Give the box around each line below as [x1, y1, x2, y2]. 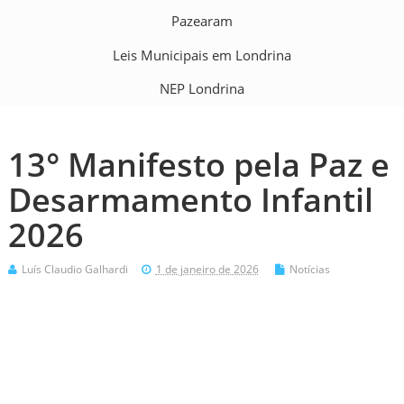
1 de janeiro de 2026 [155, 261, 259, 277]
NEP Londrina [160, 79, 244, 98]
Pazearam [171, 12, 233, 31]
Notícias [289, 261, 330, 277]
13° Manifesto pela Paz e [7, 142, 390, 187]
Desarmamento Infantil [7, 177, 373, 222]
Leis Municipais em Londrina [113, 45, 291, 64]
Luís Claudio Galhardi [21, 261, 128, 277]
